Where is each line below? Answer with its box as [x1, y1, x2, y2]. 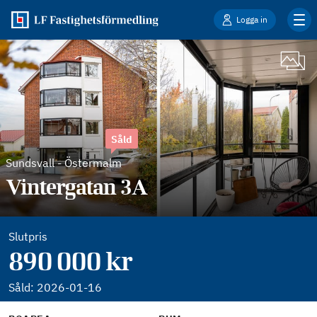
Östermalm [64, 156, 122, 170]
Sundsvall [6, 156, 54, 170]
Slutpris [8, 229, 47, 243]
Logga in [236, 14, 267, 25]
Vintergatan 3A [6, 174, 148, 200]
